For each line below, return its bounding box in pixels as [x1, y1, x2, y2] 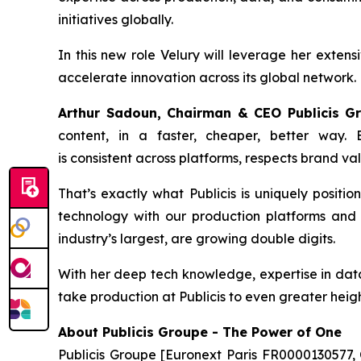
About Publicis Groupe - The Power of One [58, 324, 342, 340]
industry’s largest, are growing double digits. [58, 230, 338, 247]
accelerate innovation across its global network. [58, 69, 356, 85]
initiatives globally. [58, 11, 180, 27]
